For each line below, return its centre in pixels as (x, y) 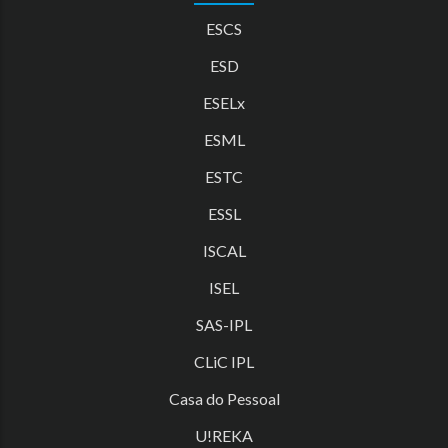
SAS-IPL (224, 325)
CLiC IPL (224, 362)
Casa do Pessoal (224, 399)
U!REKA (224, 436)
